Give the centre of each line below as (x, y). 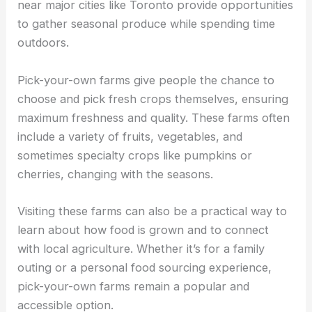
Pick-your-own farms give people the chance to (146, 80)
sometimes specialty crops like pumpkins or (135, 155)
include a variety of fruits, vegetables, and (130, 136)
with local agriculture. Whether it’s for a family (141, 248)
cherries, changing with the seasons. (116, 174)
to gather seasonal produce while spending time (147, 24)
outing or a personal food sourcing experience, (145, 267)
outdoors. (44, 43)
